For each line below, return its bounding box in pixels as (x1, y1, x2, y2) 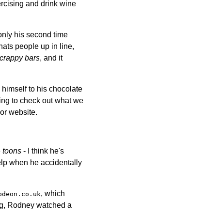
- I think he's (21, 146, 64, 155)
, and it (40, 53, 62, 62)
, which (41, 189, 65, 198)
